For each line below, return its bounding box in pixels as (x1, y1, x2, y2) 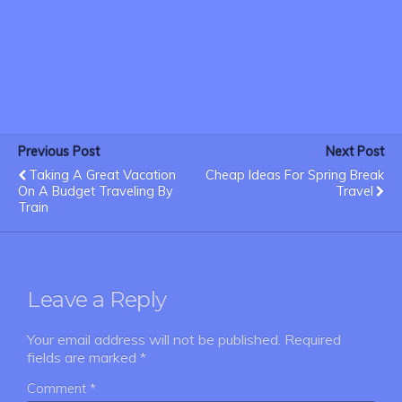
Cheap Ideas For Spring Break (205, 167, 384, 184)
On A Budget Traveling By (18, 183, 173, 200)
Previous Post (18, 144, 100, 161)
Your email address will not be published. (27, 330, 281, 349)
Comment (27, 380, 90, 398)
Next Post (326, 144, 384, 161)
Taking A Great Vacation (29, 167, 176, 184)
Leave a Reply (27, 286, 167, 313)
